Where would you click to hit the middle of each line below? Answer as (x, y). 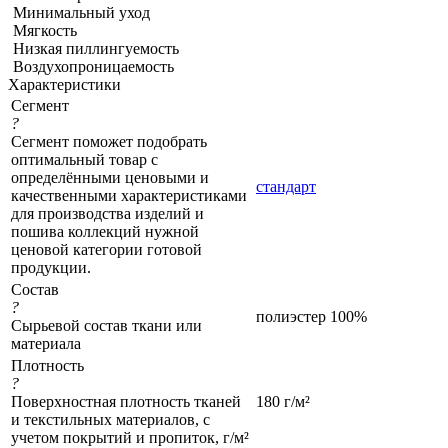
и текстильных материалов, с (110, 419)
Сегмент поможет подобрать (109, 141)
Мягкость (45, 30)
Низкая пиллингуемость (96, 48)
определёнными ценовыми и (110, 177)
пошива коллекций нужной (105, 231)
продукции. (51, 267)
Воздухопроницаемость (93, 66)
